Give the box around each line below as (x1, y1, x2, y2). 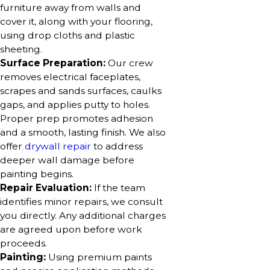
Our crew (105, 57, 153, 69)
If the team (92, 182, 145, 194)
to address (91, 140, 143, 152)
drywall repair (25, 140, 91, 152)
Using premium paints (46, 251, 152, 263)
